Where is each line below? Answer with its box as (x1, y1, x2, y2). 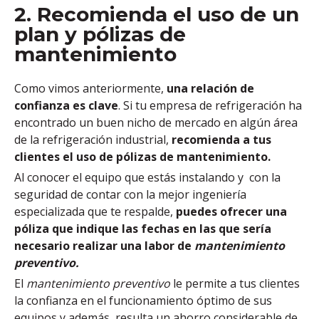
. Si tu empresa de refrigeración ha (118, 98, 302, 114)
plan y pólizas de (14, 21, 186, 46)
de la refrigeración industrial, (14, 132, 169, 148)
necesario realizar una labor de (14, 238, 194, 254)
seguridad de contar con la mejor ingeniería (14, 187, 246, 203)
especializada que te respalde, (14, 204, 173, 220)
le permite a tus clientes (170, 276, 300, 292)
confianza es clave (14, 98, 118, 114)
